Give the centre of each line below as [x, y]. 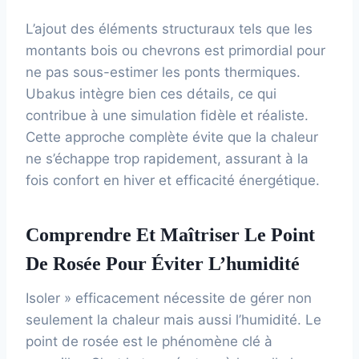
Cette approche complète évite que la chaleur [172, 137]
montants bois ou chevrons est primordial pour [175, 50]
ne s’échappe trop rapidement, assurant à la [167, 158]
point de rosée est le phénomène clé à [149, 341]
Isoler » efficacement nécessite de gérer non [169, 298]
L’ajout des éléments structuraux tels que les [169, 28]
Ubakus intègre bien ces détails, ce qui [151, 93]
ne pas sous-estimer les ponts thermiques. [163, 72]
